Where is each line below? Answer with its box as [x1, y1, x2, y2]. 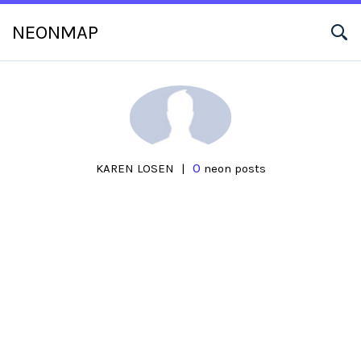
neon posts [200, 161, 266, 176]
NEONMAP [12, 21, 98, 44]
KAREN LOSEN [95, 161, 177, 176]
